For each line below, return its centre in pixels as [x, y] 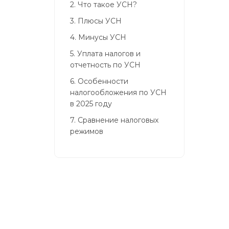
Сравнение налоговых [118, 120]
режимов [87, 131]
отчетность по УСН [105, 65]
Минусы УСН [102, 37]
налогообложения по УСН [118, 93]
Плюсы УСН [100, 21]
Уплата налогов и [109, 54]
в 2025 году [91, 104]
